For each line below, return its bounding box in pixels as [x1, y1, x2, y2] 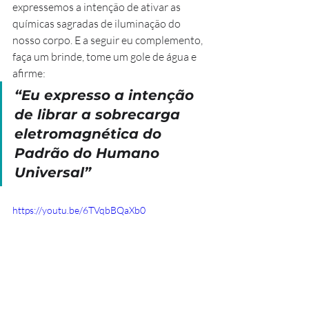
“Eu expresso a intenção [14, 87, 198, 104]
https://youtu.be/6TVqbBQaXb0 [12, 204, 146, 217]
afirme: [12, 66, 46, 81]
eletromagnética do [14, 126, 166, 143]
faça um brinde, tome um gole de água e [12, 50, 199, 64]
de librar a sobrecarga [14, 106, 184, 123]
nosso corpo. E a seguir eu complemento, [12, 33, 205, 48]
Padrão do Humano [14, 145, 163, 162]
